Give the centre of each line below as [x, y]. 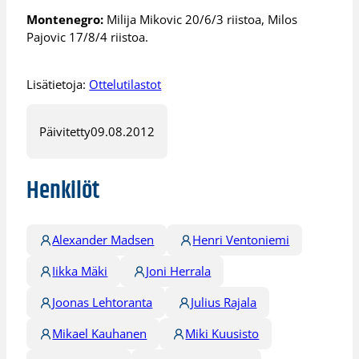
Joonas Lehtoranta [103, 303]
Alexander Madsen [103, 240]
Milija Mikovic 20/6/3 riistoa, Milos [201, 20]
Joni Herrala [179, 271]
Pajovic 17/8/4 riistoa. [88, 37]
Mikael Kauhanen [100, 334]
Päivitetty [65, 132]
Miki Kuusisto [222, 334]
